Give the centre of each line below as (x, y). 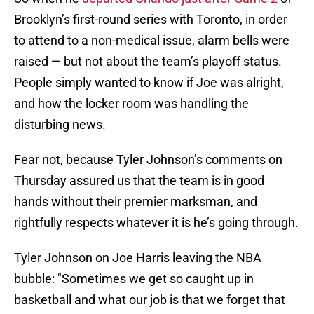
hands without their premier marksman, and (136, 202)
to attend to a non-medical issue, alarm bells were (152, 41)
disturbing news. (60, 125)
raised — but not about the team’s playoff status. (148, 62)
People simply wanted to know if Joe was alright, (149, 83)
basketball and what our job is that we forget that (150, 300)
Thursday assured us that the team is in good (139, 181)
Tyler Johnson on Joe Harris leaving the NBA (138, 258)
